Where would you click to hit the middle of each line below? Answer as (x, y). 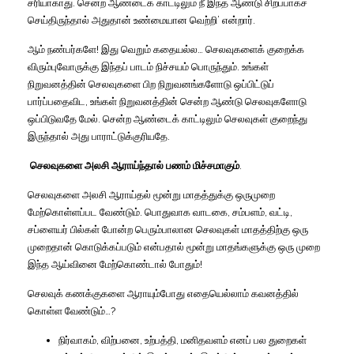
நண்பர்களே (72, 49)
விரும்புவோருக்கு (63, 66)
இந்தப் (115, 66)
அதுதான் (111, 20)
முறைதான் (50, 247)
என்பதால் (164, 247)
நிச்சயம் (172, 66)
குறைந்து (289, 119)
